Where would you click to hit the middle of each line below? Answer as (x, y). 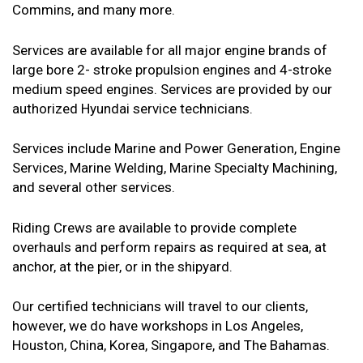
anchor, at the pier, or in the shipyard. (122, 266)
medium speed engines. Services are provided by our (172, 89)
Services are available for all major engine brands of (170, 50)
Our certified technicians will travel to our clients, (160, 306)
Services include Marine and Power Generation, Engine (176, 148)
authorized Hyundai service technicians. (132, 108)
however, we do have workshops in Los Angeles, (158, 326)
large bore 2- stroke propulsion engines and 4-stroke (172, 69)
